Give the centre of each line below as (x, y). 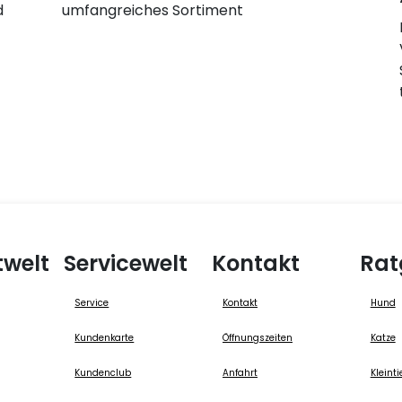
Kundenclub (103, 372)
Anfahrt (240, 372)
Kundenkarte (105, 337)
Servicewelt (126, 263)
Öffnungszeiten (258, 337)
